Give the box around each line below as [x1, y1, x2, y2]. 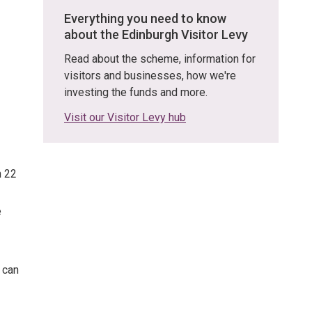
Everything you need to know [64, 11, 226, 26]
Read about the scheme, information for [64, 52, 256, 65]
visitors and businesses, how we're [64, 69, 236, 82]
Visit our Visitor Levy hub [64, 111, 186, 124]
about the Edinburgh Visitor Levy [64, 27, 248, 42]
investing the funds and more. [64, 86, 208, 99]
